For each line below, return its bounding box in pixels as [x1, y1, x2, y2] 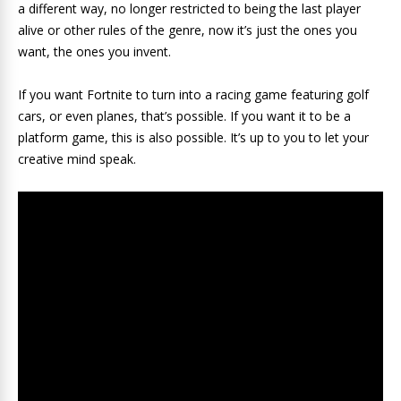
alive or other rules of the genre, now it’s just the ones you [18, 21, 357, 38]
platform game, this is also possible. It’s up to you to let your [18, 129, 369, 146]
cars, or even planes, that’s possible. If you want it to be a [18, 107, 351, 124]
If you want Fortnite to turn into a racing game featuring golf [18, 86, 369, 103]
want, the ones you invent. [18, 43, 171, 60]
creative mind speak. [18, 150, 136, 167]
